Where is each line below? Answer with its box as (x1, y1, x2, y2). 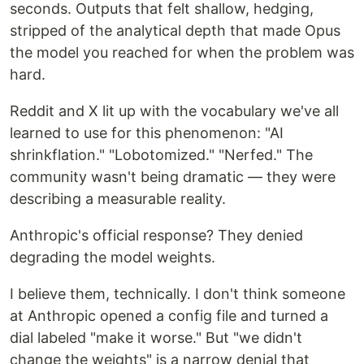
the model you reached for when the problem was (10, 44, 354, 62)
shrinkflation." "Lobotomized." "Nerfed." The (10, 146, 313, 164)
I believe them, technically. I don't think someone (10, 285, 345, 303)
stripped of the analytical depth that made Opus (10, 22, 340, 40)
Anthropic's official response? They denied (10, 227, 303, 245)
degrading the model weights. (10, 249, 215, 266)
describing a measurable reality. (10, 190, 226, 208)
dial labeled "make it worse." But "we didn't (10, 329, 302, 347)
